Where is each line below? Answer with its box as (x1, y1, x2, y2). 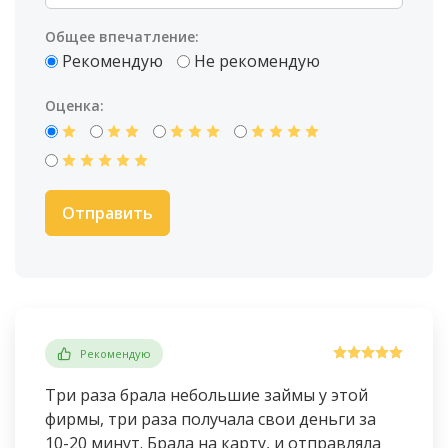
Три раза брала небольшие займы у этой (45, 384, 368, 407)
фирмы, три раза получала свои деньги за (45, 408, 376, 431)
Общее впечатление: (45, 26, 199, 46)
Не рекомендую (194, 50, 320, 73)
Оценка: (45, 96, 104, 116)
